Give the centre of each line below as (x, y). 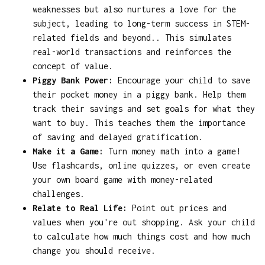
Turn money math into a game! (172, 151)
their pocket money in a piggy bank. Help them (139, 94)
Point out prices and (177, 208)
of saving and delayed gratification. (118, 137)
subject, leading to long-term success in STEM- (141, 23)
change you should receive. (94, 250)
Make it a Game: (68, 151)
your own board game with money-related (122, 179)
